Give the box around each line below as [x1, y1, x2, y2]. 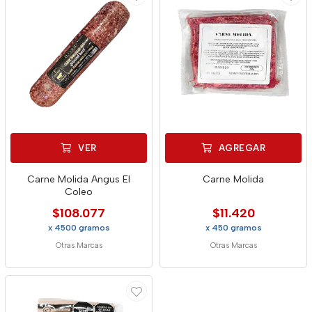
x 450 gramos [205, 223, 262, 233]
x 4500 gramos [47, 223, 110, 233]
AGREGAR [215, 143, 266, 153]
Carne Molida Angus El [27, 173, 130, 185]
